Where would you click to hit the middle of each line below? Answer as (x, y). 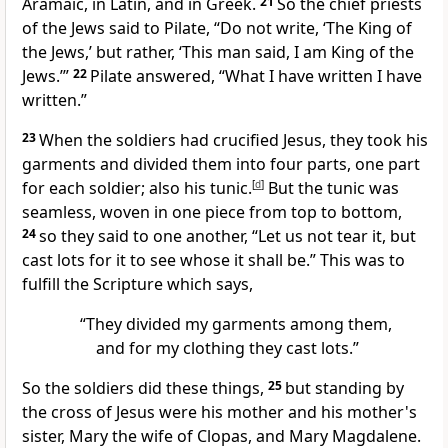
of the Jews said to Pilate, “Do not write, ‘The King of (217, 28)
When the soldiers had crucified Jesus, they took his (233, 140)
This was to (362, 260)
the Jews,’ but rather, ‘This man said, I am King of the (218, 52)
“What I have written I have (320, 76)
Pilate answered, (154, 76)
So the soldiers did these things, (143, 388)
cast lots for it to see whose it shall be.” (171, 260)
